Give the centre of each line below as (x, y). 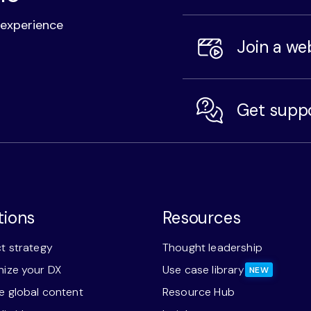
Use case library (203, 269)
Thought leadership (212, 247)
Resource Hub (198, 292)
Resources (201, 217)
